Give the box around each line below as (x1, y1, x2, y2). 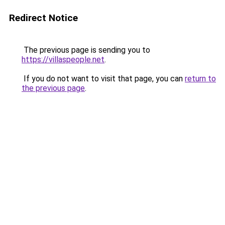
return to (185, 74, 216, 83)
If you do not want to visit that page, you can (22, 74, 185, 83)
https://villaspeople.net (22, 55, 104, 64)
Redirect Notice (9, 12, 78, 24)
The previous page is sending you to (22, 45, 150, 55)
